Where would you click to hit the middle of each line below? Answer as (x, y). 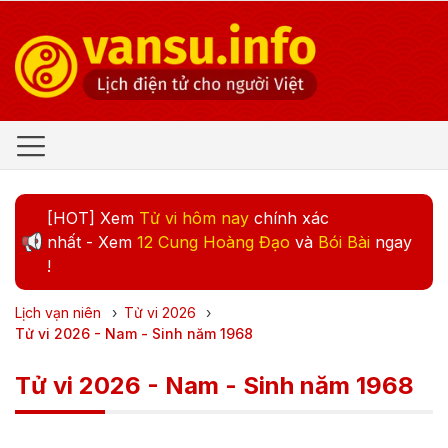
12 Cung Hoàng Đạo (213, 242)
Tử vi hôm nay (194, 218)
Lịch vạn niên (58, 312)
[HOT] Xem (93, 218)
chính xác (289, 218)
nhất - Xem (92, 242)
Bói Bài (344, 242)
